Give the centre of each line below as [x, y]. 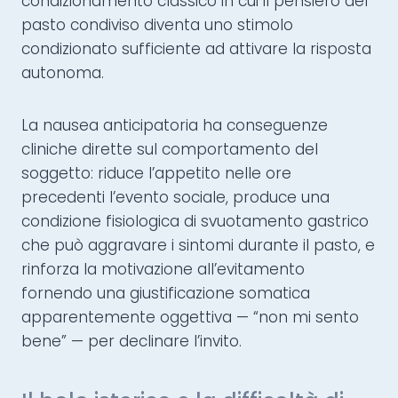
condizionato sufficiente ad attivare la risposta [196, 49]
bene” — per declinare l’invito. [131, 342]
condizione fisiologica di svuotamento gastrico [195, 222]
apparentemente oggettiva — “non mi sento [190, 318]
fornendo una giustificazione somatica [166, 294]
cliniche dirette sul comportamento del [170, 150]
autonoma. [63, 73]
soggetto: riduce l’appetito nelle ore [156, 174]
